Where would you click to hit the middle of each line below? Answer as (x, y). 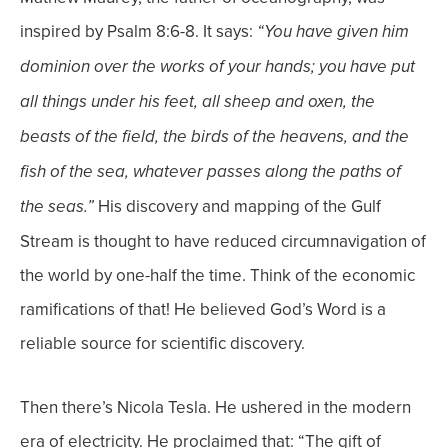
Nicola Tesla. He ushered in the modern (264, 407)
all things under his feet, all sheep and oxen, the (197, 102)
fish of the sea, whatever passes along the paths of (210, 172)
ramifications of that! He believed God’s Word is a (203, 309)
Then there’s (68, 407)
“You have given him (333, 32)
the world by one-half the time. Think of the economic (217, 275)
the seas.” (59, 207)
